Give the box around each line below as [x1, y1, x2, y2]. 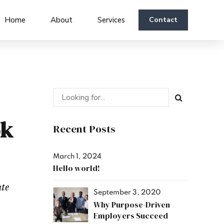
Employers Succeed [93, 210, 168, 221]
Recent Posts [53, 121, 115, 136]
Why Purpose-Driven [93, 199, 170, 210]
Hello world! [53, 162, 100, 174]
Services [97, 15, 125, 25]
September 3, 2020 [93, 189, 161, 196]
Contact [149, 15, 177, 24]
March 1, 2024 [53, 152, 101, 160]
